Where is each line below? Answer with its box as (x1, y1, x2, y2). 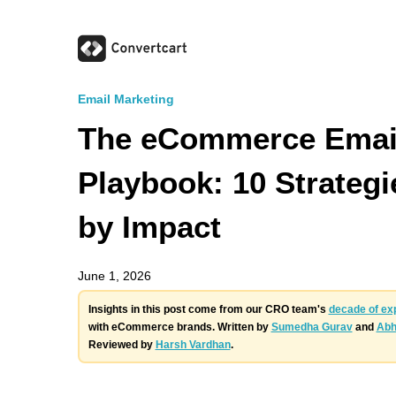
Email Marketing (78, 92, 174, 106)
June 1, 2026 (78, 269, 151, 283)
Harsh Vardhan (155, 338, 231, 351)
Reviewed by (88, 338, 156, 351)
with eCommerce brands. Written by (88, 320, 271, 333)
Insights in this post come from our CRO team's (88, 302, 329, 316)
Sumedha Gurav (270, 320, 353, 333)
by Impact (78, 209, 221, 244)
